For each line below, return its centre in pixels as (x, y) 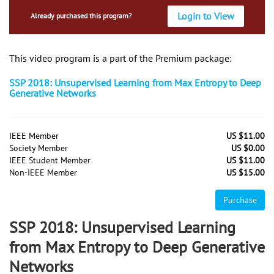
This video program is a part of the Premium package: (120, 58)
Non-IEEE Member (43, 173)
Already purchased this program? (81, 16)
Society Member (39, 148)
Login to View (206, 16)
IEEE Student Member (50, 161)
